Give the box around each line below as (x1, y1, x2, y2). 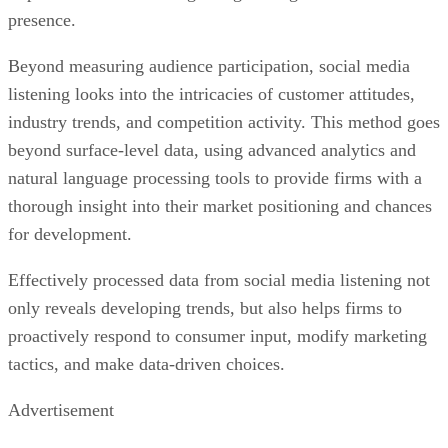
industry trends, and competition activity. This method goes (8, 45, 440, 66)
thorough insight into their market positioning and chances (8, 129, 432, 150)
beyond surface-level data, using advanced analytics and (8, 73, 416, 94)
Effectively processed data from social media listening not (8, 203, 430, 224)
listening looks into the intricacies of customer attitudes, (8, 17, 415, 38)
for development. (8, 157, 137, 178)
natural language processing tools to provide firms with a (8, 101, 422, 122)
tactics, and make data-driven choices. (8, 287, 285, 308)
